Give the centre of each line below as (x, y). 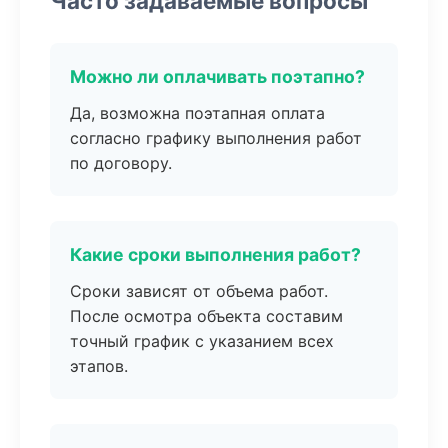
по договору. (121, 163)
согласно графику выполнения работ (216, 138)
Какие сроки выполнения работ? (215, 254)
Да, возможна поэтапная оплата (197, 113)
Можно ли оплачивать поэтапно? (217, 76)
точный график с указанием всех (202, 341)
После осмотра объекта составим (206, 316)
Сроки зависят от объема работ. (199, 291)
